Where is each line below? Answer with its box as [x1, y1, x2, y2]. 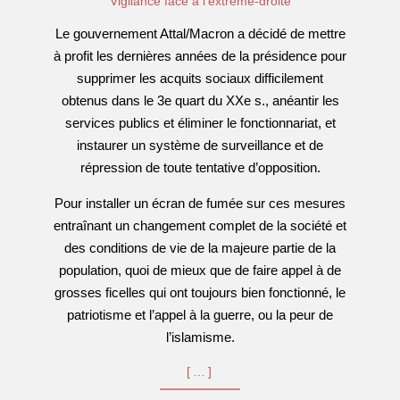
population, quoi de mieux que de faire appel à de [59, 262, 341, 278]
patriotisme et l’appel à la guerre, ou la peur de [67, 307, 333, 322]
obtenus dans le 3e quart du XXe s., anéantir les [61, 93, 339, 108]
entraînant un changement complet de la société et [54, 218, 346, 233]
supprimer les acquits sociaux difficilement [77, 71, 323, 86]
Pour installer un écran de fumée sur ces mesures [54, 196, 346, 211]
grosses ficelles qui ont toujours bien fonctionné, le [54, 285, 346, 300]
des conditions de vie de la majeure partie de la [64, 240, 336, 255]
